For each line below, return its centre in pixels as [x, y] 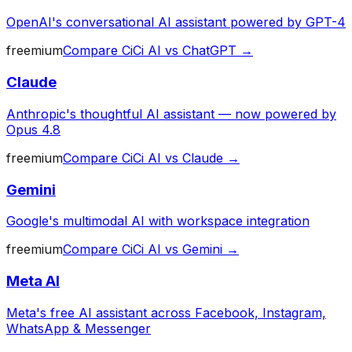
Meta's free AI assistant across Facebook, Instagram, [166, 312]
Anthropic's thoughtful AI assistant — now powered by [171, 114]
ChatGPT [209, 51]
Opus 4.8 [33, 129]
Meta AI [33, 281]
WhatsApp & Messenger [79, 328]
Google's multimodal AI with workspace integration [158, 221]
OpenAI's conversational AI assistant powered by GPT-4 [176, 22]
